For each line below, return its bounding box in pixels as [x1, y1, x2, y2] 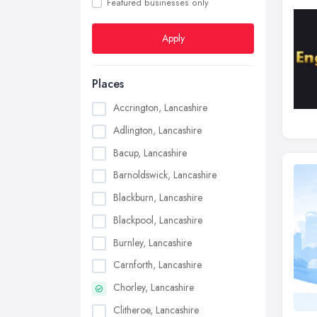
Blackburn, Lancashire [113, 190, 202, 205]
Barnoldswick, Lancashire [113, 168, 217, 183]
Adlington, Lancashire [113, 122, 202, 137]
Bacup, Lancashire [113, 145, 187, 160]
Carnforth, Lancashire [113, 258, 202, 272]
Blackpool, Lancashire [113, 212, 202, 227]
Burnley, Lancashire [113, 235, 192, 250]
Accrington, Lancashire [113, 100, 207, 115]
